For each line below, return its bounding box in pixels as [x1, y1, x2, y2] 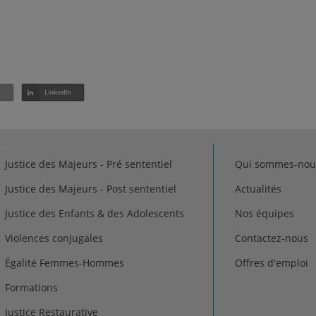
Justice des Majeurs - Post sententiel [5, 182, 176, 196]
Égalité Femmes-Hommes [5, 256, 124, 270]
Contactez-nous [235, 231, 308, 245]
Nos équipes [235, 207, 294, 221]
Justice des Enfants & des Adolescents [5, 207, 184, 221]
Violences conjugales [5, 231, 103, 245]
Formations [5, 281, 58, 295]
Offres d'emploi [235, 256, 308, 270]
